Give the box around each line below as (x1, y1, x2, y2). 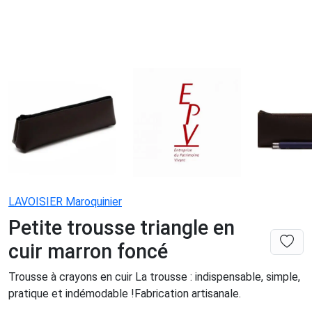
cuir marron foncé (8, 239, 168, 263)
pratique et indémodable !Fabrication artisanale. (8, 286, 241, 300)
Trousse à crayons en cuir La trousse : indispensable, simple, (8, 270, 300, 283)
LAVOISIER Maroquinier (8, 194, 122, 208)
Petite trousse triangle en (8, 215, 235, 240)
